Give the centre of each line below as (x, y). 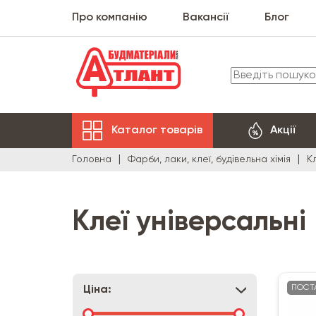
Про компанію (110, 18)
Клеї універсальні (189, 222)
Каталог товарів (157, 130)
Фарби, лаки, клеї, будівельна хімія (209, 159)
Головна (92, 159)
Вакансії (206, 18)
